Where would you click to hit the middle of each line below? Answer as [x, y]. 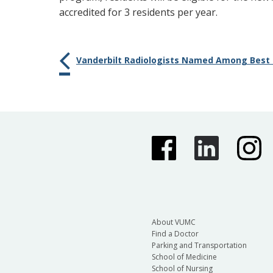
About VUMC [173, 222]
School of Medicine [184, 257]
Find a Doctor [175, 233]
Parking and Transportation [199, 245]
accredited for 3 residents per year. [138, 12]
